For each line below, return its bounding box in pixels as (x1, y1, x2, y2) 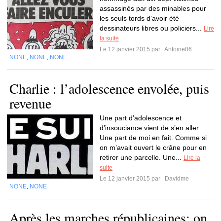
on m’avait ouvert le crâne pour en (100, 144, 207, 151)
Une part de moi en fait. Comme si (100, 134, 207, 142)
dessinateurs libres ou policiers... (100, 24, 204, 32)
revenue (9, 94, 51, 112)
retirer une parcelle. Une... (100, 153, 184, 161)
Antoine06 (163, 46, 192, 53)
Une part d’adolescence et (100, 114, 182, 122)
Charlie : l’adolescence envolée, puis (9, 79, 209, 98)
